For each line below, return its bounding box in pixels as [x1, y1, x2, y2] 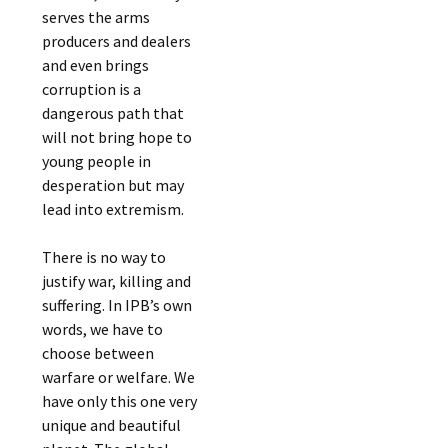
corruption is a [42, 79, 142, 99]
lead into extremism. [42, 199, 185, 219]
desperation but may [42, 175, 185, 195]
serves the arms [42, 7, 151, 27]
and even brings [42, 55, 150, 75]
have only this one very [42, 391, 198, 411]
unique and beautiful [42, 415, 182, 435]
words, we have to [42, 319, 164, 339]
